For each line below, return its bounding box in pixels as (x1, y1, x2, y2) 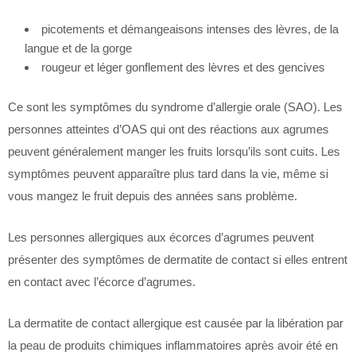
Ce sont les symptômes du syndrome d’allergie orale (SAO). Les (8, 100, 342, 114)
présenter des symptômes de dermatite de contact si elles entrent (8, 253, 347, 266)
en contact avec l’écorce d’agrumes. (8, 275, 195, 288)
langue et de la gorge (25, 41, 132, 55)
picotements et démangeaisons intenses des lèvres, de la (41, 22, 339, 36)
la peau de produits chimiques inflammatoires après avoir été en (8, 339, 338, 352)
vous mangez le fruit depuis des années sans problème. (8, 189, 297, 203)
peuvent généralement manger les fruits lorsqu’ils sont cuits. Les (8, 145, 340, 158)
